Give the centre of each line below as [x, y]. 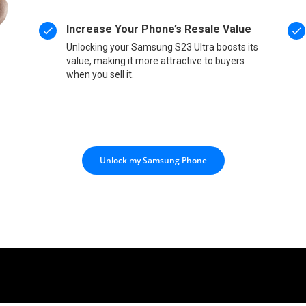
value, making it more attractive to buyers [156, 60]
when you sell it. [100, 74]
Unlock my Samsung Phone [153, 160]
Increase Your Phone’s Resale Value [159, 29]
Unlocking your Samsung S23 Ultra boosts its [163, 47]
